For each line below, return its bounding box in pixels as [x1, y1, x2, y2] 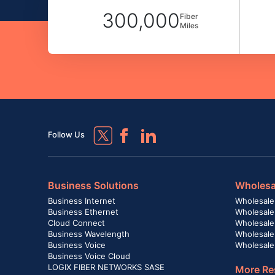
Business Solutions [48, 179, 139, 192]
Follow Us [48, 130, 85, 140]
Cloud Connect [48, 218, 105, 228]
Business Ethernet [48, 207, 118, 217]
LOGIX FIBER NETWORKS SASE [48, 262, 165, 273]
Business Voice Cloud [48, 251, 130, 261]
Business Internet [48, 196, 115, 206]
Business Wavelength [48, 229, 130, 239]
